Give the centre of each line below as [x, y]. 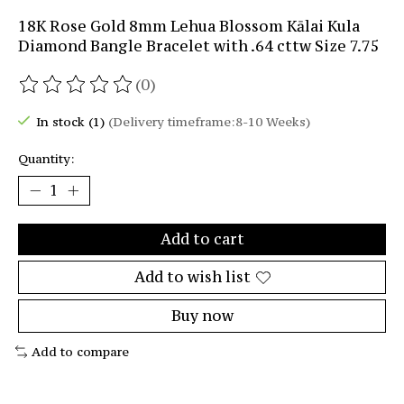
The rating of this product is [127, 94]
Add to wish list [192, 277]
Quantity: [46, 159]
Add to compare [80, 352]
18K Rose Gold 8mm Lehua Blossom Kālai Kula [189, 26]
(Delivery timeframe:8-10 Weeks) [209, 121]
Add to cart [202, 239]
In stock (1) [72, 121]
